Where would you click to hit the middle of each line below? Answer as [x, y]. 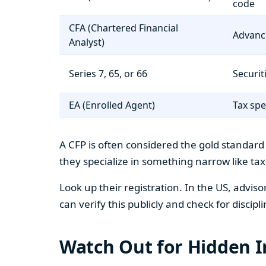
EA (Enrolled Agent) [112, 105]
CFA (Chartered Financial [123, 28]
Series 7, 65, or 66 [108, 74]
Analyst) [87, 42]
